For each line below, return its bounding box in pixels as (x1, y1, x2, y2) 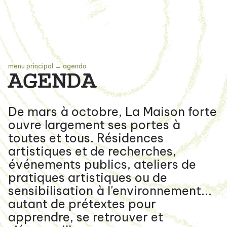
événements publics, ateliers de (8, 157, 196, 172)
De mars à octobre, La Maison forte (8, 104, 217, 120)
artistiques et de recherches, (8, 143, 176, 159)
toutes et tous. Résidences (8, 130, 164, 146)
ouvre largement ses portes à (8, 117, 180, 133)
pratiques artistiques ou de (8, 170, 167, 185)
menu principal (8, 62, 53, 70)
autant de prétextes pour (8, 196, 156, 212)
